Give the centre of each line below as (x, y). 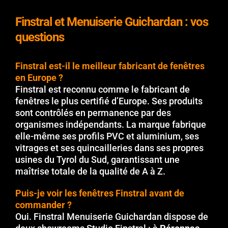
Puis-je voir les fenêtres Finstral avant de (100, 193)
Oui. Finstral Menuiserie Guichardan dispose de (112, 217)
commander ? (44, 205)
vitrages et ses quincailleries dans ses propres (109, 148)
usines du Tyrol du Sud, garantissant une (97, 160)
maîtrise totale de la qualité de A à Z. (90, 172)
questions (40, 37)
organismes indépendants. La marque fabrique (111, 125)
